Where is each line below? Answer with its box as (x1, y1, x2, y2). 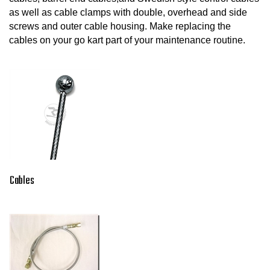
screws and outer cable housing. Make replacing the (9, 20, 231, 31)
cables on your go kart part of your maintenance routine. (9, 34, 245, 45)
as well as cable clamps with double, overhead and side (9, 7, 247, 17)
